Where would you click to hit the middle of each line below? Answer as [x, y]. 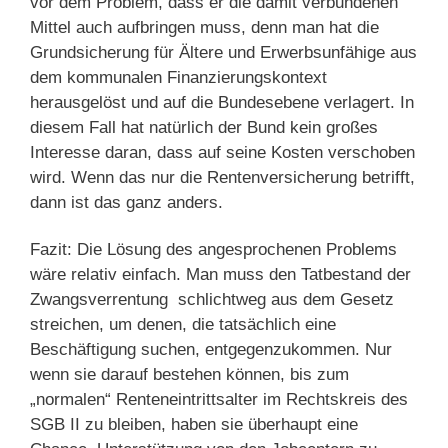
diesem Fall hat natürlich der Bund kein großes [204, 127]
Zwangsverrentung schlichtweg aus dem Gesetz [212, 299]
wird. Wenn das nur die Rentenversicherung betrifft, [222, 177]
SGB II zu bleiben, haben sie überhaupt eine [194, 424]
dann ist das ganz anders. [126, 202]
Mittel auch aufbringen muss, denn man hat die [204, 27]
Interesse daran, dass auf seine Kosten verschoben [222, 152]
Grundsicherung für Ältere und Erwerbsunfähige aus [223, 52]
